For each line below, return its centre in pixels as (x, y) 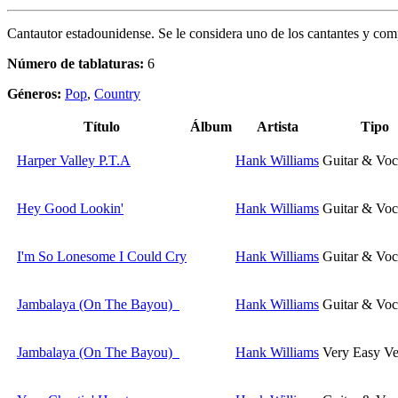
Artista (277, 127)
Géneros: (36, 94)
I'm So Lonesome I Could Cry (102, 257)
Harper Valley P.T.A (74, 161)
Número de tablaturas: (76, 64)
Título (102, 127)
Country (117, 94)
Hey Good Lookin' (70, 209)
